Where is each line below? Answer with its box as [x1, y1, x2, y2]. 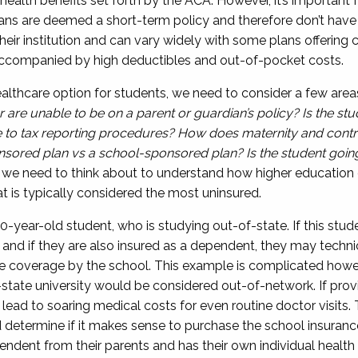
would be [93, 278, 149, 293]
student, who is [62, 218, 158, 233]
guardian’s [193, 105, 257, 121]
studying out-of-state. [157, 218, 292, 233]
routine [231, 298, 272, 313]
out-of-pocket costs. [216, 53, 347, 68]
